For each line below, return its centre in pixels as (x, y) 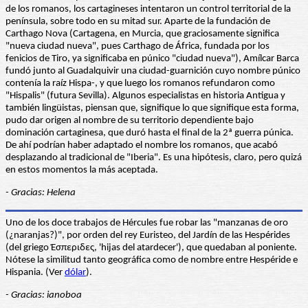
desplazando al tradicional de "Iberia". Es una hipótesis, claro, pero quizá (154, 158)
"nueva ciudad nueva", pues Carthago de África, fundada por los (137, 47)
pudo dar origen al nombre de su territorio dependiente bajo (130, 121)
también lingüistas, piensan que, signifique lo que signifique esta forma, (152, 109)
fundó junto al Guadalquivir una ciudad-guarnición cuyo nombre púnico (153, 71)
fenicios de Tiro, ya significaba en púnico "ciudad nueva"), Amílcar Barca (152, 59)
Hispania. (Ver (35, 272)
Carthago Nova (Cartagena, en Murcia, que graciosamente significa (142, 34)
